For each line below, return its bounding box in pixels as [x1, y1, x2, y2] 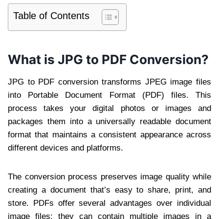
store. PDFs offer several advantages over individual [8, 198, 211, 208]
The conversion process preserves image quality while [8, 172, 211, 181]
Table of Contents [13, 10, 89, 21]
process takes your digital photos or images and [8, 103, 211, 113]
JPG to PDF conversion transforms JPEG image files [8, 77, 211, 87]
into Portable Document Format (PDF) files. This [8, 90, 211, 100]
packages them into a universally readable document [8, 116, 211, 126]
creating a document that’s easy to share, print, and [8, 185, 211, 195]
